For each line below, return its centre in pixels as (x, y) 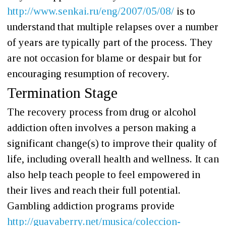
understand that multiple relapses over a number (113, 27)
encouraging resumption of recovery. (88, 74)
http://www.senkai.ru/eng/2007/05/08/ (91, 11)
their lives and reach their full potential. (94, 190)
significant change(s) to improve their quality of (112, 143)
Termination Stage (62, 93)
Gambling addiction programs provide (91, 206)
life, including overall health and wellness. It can (113, 159)
